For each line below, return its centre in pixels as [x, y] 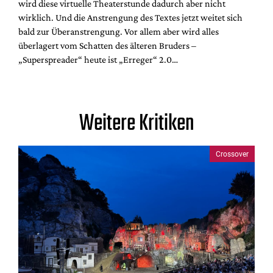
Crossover [232, 154]
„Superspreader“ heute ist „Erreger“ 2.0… [98, 60]
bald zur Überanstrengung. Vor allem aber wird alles [119, 32]
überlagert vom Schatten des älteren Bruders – [107, 46]
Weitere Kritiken [136, 124]
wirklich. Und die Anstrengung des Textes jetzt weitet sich [130, 18]
